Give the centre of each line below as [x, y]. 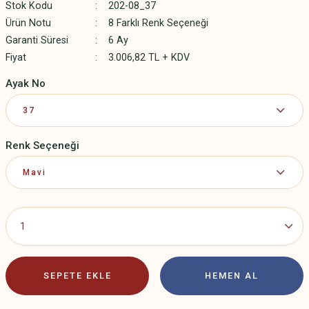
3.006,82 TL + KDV [149, 58]
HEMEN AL [232, 276]
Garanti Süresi [37, 40]
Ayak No [26, 83]
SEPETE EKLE [77, 276]
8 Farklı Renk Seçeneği [158, 23]
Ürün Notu [28, 23]
